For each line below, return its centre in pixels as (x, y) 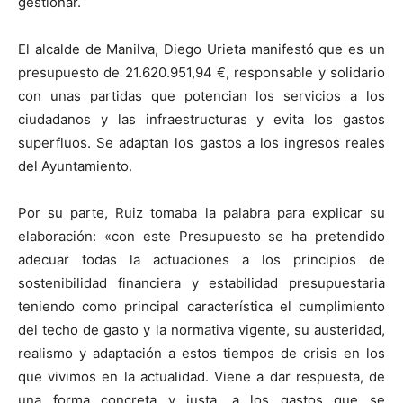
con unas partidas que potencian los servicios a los (201, 96)
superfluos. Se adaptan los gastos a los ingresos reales (201, 143)
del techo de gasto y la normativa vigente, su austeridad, (201, 330)
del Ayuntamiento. (75, 166)
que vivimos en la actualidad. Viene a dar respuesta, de (201, 376)
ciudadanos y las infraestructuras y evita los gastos (201, 119)
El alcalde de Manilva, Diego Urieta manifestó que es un (201, 49)
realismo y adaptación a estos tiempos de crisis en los (201, 353)
